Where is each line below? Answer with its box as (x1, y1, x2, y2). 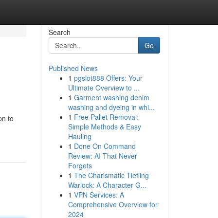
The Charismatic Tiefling (73, 170, 149, 180)
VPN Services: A (73, 190, 124, 200)
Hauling (68, 131, 91, 141)
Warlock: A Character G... (68, 180, 146, 190)
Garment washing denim (73, 92, 149, 102)
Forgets (68, 161, 92, 170)
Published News (48, 63, 98, 73)
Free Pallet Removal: (73, 112, 139, 122)
